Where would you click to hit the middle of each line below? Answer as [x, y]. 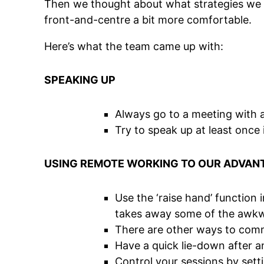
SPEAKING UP [80, 80]
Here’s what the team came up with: [134, 47]
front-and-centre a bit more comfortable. [148, 20]
